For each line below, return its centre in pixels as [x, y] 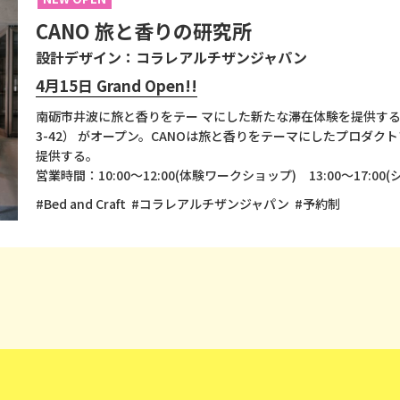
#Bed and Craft [81, 204]
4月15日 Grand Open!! [117, 85]
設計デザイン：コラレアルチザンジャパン [171, 57]
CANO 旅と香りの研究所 [144, 30]
